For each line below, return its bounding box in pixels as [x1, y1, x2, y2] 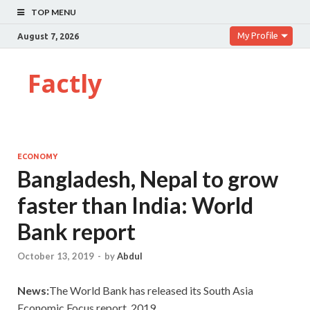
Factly [28, 66, 102, 100]
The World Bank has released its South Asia [49, 284, 253, 298]
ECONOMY [17, 152, 57, 161]
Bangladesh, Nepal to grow [17, 165, 278, 192]
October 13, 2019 [17, 250, 94, 262]
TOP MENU [31, 7, 76, 17]
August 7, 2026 [17, 31, 79, 41]
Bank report [17, 218, 136, 245]
